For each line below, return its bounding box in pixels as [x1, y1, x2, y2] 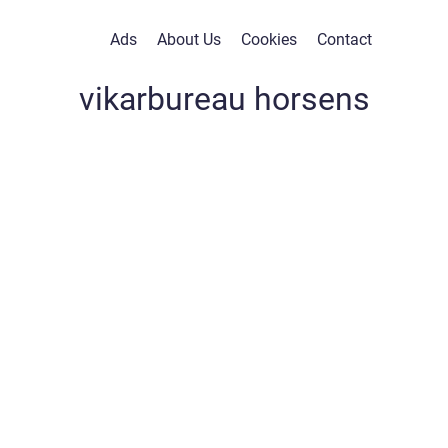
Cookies [241, 30, 297, 49]
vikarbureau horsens [78, 80, 370, 118]
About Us [157, 30, 221, 49]
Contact [317, 30, 372, 49]
